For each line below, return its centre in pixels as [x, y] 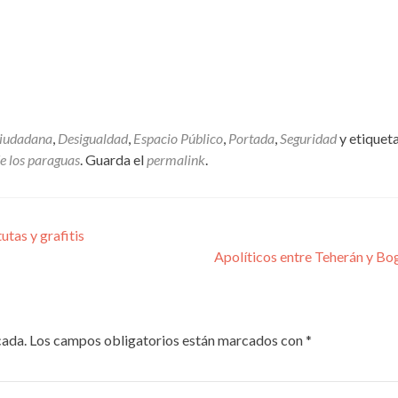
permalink [176, 160]
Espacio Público [178, 139]
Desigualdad [93, 139]
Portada [251, 139]
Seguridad [308, 139]
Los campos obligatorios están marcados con [166, 340]
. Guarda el [113, 160]
